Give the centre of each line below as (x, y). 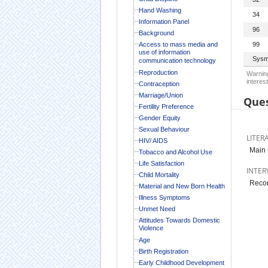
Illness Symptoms (164, 197)
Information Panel (164, 21)
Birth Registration (163, 251)
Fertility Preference (166, 106)
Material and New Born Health (182, 186)
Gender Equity (159, 118)
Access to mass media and (178, 44)
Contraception (159, 83)
